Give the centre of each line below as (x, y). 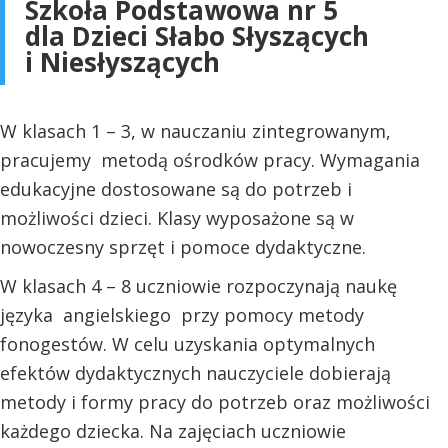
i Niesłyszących (122, 61)
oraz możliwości (361, 401)
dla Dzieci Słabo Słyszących (200, 35)
